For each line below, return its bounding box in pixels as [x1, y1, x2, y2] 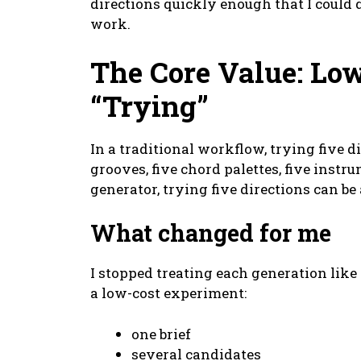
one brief [131, 324, 191, 343]
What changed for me [90, 218, 331, 249]
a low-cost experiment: [90, 284, 247, 303]
